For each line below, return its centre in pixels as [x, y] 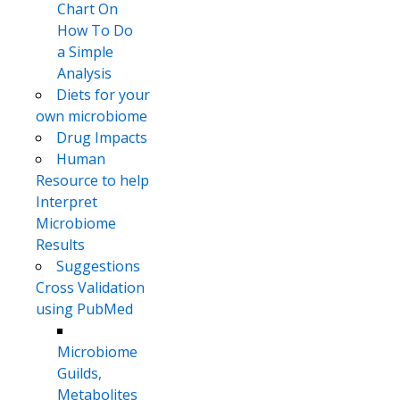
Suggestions [98, 267]
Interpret [67, 202]
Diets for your [103, 95]
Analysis [84, 74]
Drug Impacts [102, 138]
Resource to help [92, 181]
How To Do [95, 31]
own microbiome [92, 117]
